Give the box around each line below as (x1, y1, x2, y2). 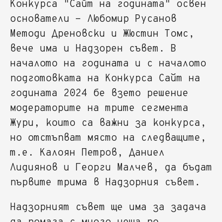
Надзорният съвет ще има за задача (10, 201, 206, 214)
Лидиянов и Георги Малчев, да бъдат (10, 161, 212, 174)
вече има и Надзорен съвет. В (10, 42, 176, 55)
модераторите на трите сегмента (10, 102, 188, 115)
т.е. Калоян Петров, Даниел (10, 146, 165, 160)
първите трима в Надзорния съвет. (10, 176, 200, 189)
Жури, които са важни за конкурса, (10, 116, 206, 130)
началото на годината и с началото (10, 57, 206, 70)
